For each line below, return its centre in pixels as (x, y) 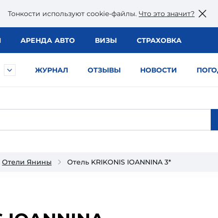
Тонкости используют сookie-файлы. (73, 13)
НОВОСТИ (159, 70)
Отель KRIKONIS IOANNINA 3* (119, 162)
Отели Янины (27, 162)
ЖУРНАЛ (52, 70)
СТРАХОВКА (159, 40)
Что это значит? (167, 13)
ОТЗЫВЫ (104, 70)
